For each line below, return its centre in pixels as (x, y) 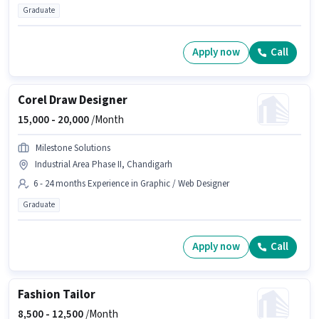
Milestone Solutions (73, 148)
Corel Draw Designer (73, 100)
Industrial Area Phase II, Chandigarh (104, 164)
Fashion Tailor (57, 294)
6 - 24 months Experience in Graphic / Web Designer (131, 183)
